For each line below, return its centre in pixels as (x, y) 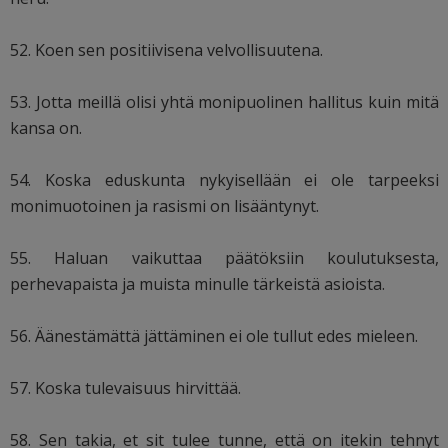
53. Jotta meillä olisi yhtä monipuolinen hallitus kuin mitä (225, 101)
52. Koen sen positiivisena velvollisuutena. (166, 49)
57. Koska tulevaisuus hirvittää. (125, 387)
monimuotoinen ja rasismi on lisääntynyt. (164, 205)
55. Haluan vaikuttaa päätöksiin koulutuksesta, (225, 257)
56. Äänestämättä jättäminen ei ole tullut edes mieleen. (214, 335)
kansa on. (46, 127)
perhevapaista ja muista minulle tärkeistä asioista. (197, 283)
